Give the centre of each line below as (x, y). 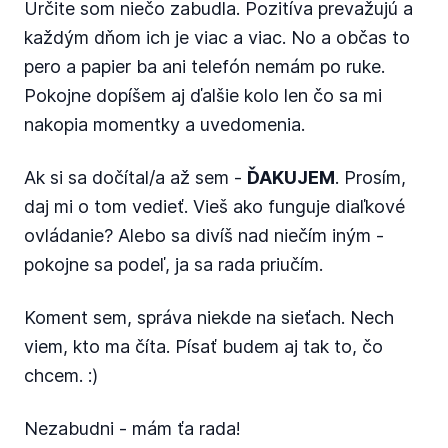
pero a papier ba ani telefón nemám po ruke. (204, 66)
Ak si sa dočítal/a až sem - (135, 177)
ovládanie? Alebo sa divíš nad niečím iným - (204, 235)
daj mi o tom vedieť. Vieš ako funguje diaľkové (214, 206)
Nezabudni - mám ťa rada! (132, 428)
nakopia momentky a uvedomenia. (164, 124)
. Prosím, (370, 177)
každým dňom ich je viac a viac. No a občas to (217, 37)
